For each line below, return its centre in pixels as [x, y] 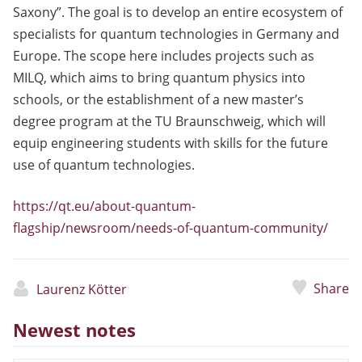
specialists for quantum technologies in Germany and [176, 34]
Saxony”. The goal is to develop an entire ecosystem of [178, 13]
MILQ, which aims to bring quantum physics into [159, 78]
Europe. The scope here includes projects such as [164, 56]
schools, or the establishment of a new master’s [158, 100]
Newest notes [74, 330]
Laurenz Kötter [81, 290]
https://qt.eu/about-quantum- [104, 206]
